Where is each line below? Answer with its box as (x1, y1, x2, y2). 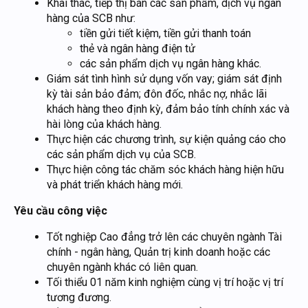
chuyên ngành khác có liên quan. (47, 261, 198, 274)
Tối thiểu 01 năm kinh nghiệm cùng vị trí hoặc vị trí (47, 276, 283, 289)
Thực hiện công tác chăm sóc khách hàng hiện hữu (47, 163, 284, 177)
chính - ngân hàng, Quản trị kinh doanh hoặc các (47, 245, 270, 259)
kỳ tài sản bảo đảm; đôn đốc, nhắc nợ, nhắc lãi (47, 87, 267, 101)
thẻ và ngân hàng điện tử (80, 42, 195, 56)
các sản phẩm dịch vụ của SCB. (47, 148, 196, 162)
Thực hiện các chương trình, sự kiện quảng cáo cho (47, 133, 286, 146)
